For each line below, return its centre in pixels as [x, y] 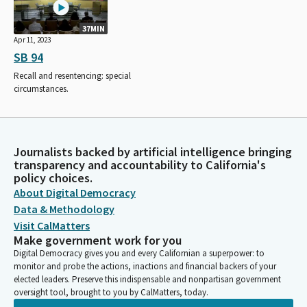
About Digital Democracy [75, 193]
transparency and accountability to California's [140, 165]
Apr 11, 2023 [32, 39]
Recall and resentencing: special [72, 75]
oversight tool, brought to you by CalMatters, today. [111, 292]
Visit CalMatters [52, 225]
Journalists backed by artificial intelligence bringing [153, 152]
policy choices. [53, 178]
